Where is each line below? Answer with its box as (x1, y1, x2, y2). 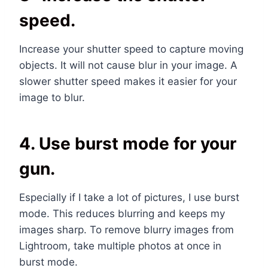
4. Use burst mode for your (19, 133, 236, 154)
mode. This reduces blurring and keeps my (19, 208, 225, 220)
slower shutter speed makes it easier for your (19, 75, 237, 88)
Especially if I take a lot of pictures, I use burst (19, 191, 239, 204)
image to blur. (19, 92, 85, 104)
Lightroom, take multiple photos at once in (19, 240, 221, 252)
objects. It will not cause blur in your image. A (19, 59, 237, 72)
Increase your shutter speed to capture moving (19, 43, 243, 56)
